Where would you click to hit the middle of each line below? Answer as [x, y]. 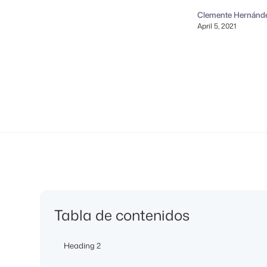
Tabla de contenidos [122, 215]
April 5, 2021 [217, 26]
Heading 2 [83, 246]
